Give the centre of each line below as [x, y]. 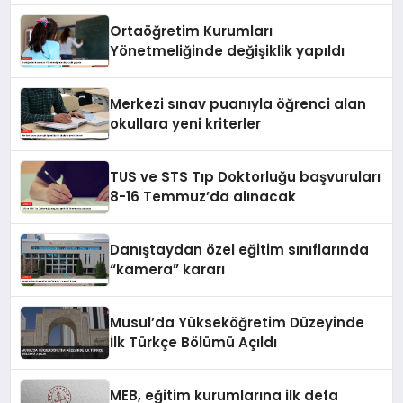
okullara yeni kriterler [186, 123]
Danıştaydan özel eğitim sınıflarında [240, 249]
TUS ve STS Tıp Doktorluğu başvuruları [246, 176]
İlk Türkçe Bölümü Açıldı [194, 342]
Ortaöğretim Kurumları [192, 31]
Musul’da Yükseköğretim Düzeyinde [237, 322]
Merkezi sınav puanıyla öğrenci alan [238, 103]
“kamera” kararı [168, 269]
